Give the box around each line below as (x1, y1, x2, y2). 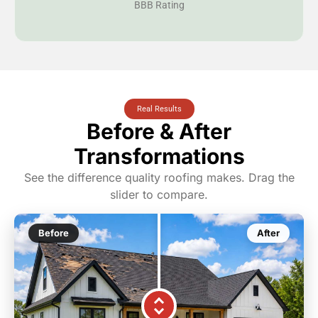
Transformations (73, 143, 245, 170)
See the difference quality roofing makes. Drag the (23, 170, 295, 185)
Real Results (136, 104, 182, 114)
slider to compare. (110, 187, 208, 202)
